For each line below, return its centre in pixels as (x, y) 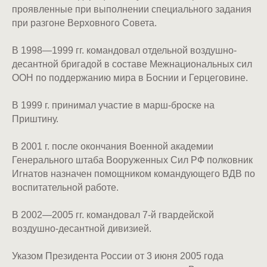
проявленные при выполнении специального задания (132, 9)
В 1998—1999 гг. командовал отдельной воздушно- (124, 50)
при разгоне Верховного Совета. (84, 23)
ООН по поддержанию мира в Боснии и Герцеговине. (130, 78)
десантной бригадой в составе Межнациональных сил (132, 64)
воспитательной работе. (65, 187)
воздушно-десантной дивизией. (82, 229)
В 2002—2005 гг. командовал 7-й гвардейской (113, 215)
